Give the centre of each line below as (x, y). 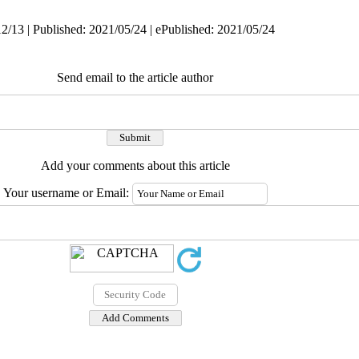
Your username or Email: (67, 193)
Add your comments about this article (135, 165)
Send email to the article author (135, 77)
